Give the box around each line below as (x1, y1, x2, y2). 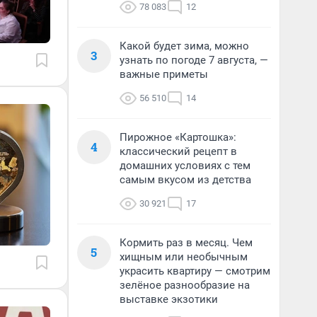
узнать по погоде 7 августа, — (120, 54, 268, 67)
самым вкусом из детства (120, 173, 251, 186)
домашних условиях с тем (120, 159, 250, 172)
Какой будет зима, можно (120, 40, 249, 52)
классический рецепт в (120, 145, 237, 158)
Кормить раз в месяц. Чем (120, 236, 253, 249)
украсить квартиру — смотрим (120, 265, 270, 277)
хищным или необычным (120, 250, 248, 263)
